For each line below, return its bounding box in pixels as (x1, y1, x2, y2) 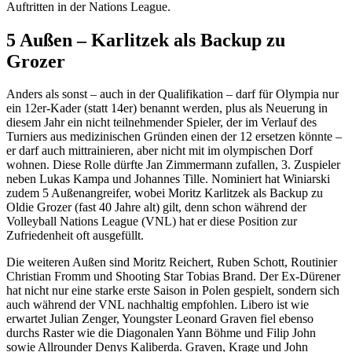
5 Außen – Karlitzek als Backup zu (6, 29, 285, 50)
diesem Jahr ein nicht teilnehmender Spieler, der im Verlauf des (6, 115, 317, 130)
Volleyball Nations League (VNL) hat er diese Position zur (6, 214, 297, 229)
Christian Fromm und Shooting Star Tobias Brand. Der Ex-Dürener (6, 269, 340, 284)
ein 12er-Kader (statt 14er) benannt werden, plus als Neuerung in (6, 101, 328, 115)
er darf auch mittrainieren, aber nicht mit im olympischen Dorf (6, 144, 313, 158)
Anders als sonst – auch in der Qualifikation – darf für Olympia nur (6, 87, 339, 101)
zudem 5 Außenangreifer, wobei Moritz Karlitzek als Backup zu (6, 186, 323, 200)
